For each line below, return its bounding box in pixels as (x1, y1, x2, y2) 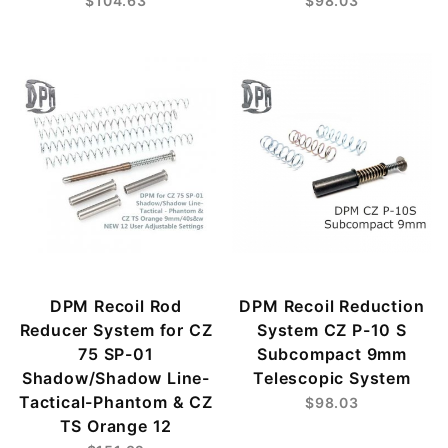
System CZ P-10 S (257, 319, 407, 340)
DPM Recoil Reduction (239, 295, 425, 316)
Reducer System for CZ (19, 319, 213, 340)
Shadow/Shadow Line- (21, 367, 211, 388)
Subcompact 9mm (256, 343, 408, 364)
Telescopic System (253, 367, 411, 388)
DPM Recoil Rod (49, 295, 183, 316)
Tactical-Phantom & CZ (19, 391, 213, 412)
